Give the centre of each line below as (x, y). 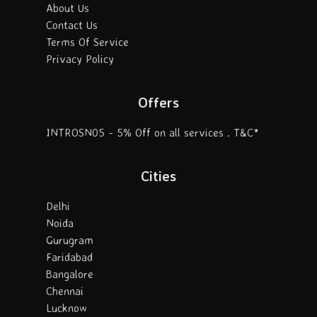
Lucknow (67, 308)
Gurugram (70, 240)
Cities (158, 176)
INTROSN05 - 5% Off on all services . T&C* (152, 133)
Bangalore (70, 274)
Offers (158, 103)
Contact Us (72, 25)
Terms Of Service (87, 42)
